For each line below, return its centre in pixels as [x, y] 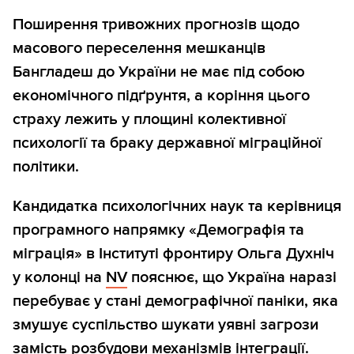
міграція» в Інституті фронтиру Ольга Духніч [173, 254]
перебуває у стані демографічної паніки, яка [175, 301]
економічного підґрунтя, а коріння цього [161, 96]
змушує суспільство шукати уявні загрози [166, 325]
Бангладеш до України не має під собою [159, 72]
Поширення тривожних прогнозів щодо [156, 25]
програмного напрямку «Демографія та [158, 230]
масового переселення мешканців [139, 49]
